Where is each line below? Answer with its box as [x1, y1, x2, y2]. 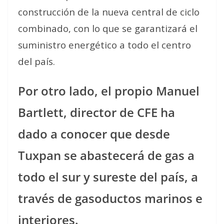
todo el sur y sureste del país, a [18, 168, 198, 185]
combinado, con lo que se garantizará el [18, 22, 197, 34]
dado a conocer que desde [18, 125, 170, 142]
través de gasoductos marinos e [18, 190, 202, 206]
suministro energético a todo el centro [18, 38, 191, 51]
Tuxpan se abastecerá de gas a [18, 147, 194, 163]
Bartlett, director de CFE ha [18, 104, 175, 120]
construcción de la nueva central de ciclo [18, 5, 199, 18]
